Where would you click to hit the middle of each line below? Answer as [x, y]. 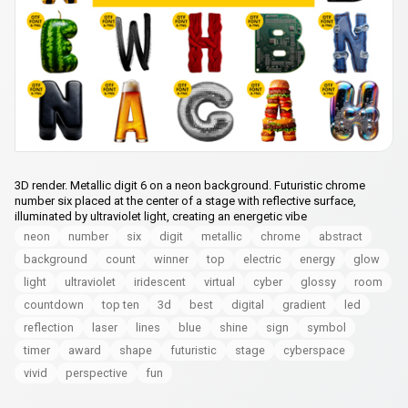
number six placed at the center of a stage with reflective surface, [185, 201]
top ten [121, 305]
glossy [318, 282]
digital [248, 305]
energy [317, 260]
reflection [49, 328]
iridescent [160, 282]
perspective [97, 373]
